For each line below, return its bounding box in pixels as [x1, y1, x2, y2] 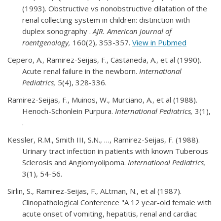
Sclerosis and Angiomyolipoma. [22, 157, 128, 167]
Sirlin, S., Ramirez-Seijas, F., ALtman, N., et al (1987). [7, 185, 182, 196]
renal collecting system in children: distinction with [22, 14, 190, 25]
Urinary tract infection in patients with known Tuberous [22, 146, 208, 156]
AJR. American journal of [93, 26, 172, 36]
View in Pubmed [132, 37, 186, 47]
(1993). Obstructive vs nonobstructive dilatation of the [22, 3, 207, 13]
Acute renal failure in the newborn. [22, 66, 139, 76]
